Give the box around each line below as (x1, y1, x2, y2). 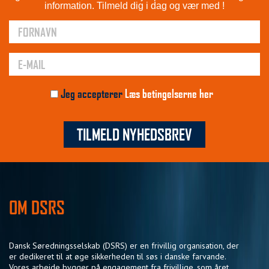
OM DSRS (9, 196, 65, 218)
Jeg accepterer (58, 86, 125, 100)
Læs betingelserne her (124, 86, 213, 100)
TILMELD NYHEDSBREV (77, 124, 192, 144)
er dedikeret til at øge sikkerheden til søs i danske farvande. (9, 250, 226, 262)
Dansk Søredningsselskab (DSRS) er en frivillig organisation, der (9, 240, 239, 251)
